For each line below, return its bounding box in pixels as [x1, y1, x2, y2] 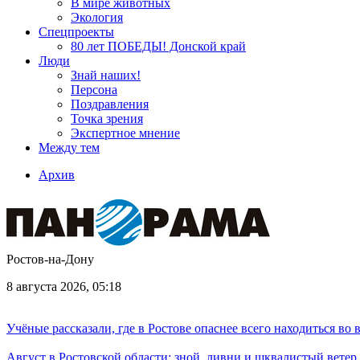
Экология [71, 10, 123, 24]
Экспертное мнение [71, 126, 180, 140]
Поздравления [71, 97, 149, 111]
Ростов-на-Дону [6, 252, 94, 266]
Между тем [39, 141, 100, 154]
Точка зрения [71, 112, 143, 125]
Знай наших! [71, 68, 141, 82]
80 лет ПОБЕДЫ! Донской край [71, 39, 246, 53]
